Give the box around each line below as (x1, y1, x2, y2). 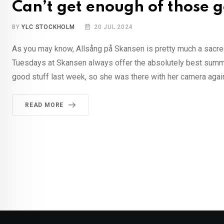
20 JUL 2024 (93, 23, 133, 31)
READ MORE (25, 101, 64, 109)
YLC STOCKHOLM (21, 23, 75, 31)
